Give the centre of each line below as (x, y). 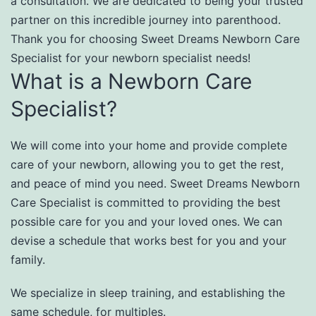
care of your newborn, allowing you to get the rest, (147, 165)
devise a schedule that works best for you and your (148, 241)
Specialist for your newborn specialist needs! (130, 57)
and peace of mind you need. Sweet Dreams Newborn (155, 184)
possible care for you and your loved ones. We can (146, 222)
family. (28, 260)
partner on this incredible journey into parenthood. (146, 19)
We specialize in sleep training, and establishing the (148, 293)
